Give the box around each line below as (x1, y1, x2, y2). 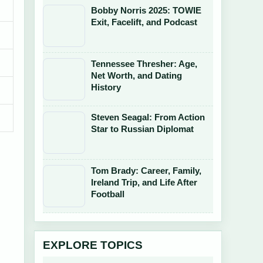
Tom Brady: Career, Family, (91, 166, 201, 176)
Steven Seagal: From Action (91, 112, 205, 122)
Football (91, 189, 124, 199)
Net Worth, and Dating (91, 70, 182, 80)
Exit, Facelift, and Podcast (91, 17, 197, 27)
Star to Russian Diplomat (91, 124, 194, 134)
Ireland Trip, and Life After (91, 177, 197, 187)
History (91, 82, 121, 92)
